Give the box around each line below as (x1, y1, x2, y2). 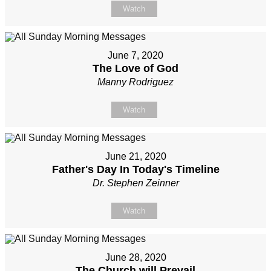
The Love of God (93, 62, 178, 75)
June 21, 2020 (105, 151, 166, 162)
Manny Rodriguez (97, 77, 174, 88)
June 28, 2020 (105, 252, 166, 263)
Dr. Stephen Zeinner (92, 178, 179, 189)
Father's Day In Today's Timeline (51, 163, 220, 176)
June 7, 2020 (108, 50, 163, 61)
